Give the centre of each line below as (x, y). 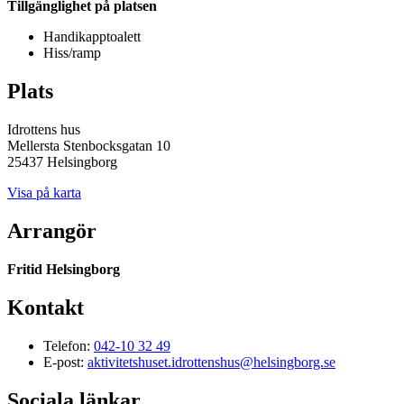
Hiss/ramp (72, 53)
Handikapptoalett (92, 37)
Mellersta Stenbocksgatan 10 (89, 146)
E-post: (65, 362)
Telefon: (69, 345)
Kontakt (46, 307)
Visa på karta (44, 193)
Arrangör (52, 231)
